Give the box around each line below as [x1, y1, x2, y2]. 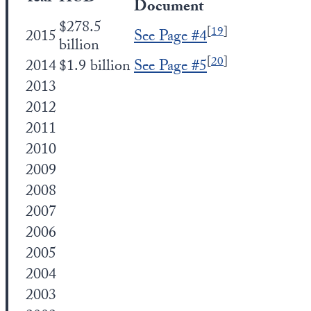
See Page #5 [134, 55, 207, 81]
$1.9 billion [59, 55, 131, 81]
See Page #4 [134, 25, 207, 51]
